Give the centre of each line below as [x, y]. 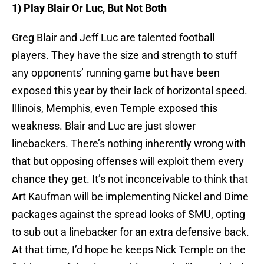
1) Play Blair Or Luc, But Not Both [89, 8]
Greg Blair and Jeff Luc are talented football [113, 38]
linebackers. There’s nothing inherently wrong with [129, 144]
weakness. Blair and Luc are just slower [104, 126]
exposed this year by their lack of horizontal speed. [130, 91]
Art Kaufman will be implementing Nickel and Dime [130, 197]
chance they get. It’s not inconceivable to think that [130, 179]
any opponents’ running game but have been [116, 73]
